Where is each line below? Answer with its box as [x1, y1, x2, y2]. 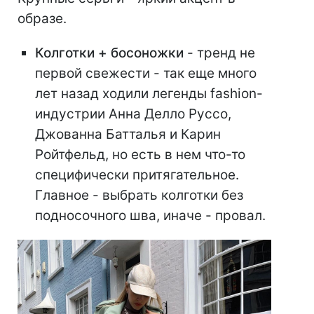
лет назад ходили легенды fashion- [35, 86, 263, 102]
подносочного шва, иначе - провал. [35, 207, 266, 224]
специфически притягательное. [35, 167, 239, 184]
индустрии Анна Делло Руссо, [35, 106, 231, 123]
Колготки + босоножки [35, 45, 184, 62]
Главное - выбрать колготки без [35, 187, 243, 204]
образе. [18, 11, 67, 27]
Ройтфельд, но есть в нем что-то [35, 146, 245, 163]
